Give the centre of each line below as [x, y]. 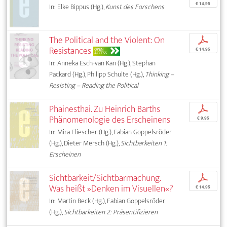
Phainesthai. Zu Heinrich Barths [105, 109]
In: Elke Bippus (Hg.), [78, 7]
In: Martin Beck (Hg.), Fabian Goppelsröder [107, 201]
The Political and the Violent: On [107, 41]
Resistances [70, 51]
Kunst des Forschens [135, 7]
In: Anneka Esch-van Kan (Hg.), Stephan [103, 63]
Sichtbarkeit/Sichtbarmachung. [105, 178]
